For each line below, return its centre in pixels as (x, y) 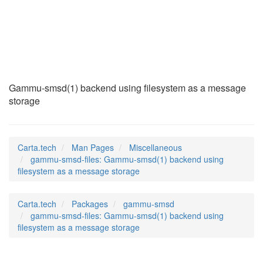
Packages (90, 204)
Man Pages (93, 147)
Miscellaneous (156, 147)
